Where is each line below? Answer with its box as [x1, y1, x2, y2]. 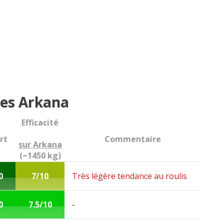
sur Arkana [18, 139, 62, 150]
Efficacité [21, 117, 58, 128]
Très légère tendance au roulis [72, 170, 187, 181]
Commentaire [104, 133, 161, 144]
